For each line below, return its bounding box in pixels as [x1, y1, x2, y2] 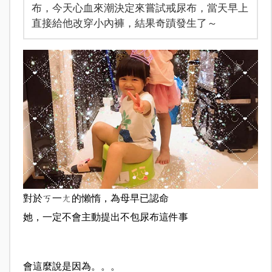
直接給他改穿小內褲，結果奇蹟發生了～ [31, 16, 217, 29]
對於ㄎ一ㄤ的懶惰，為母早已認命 [22, 193, 169, 204]
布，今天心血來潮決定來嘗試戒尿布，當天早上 [31, 1, 248, 14]
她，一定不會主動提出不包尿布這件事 [22, 212, 188, 223]
